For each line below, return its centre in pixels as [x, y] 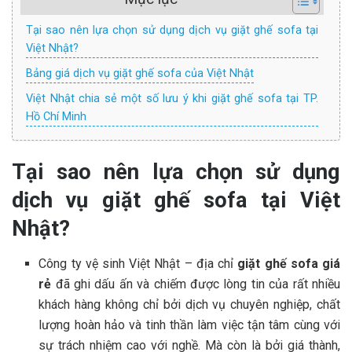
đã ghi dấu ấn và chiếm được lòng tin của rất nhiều [198, 284]
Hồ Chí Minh [56, 116]
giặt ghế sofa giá [289, 264]
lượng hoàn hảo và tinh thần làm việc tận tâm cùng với [189, 325]
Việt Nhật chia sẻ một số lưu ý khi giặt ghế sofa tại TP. [172, 98]
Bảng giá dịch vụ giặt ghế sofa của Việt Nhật [140, 73]
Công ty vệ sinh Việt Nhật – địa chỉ [138, 264]
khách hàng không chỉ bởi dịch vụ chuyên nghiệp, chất [189, 305]
